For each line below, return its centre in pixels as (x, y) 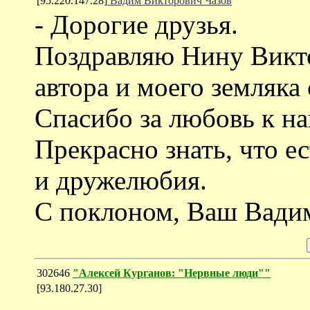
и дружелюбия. (121, 180)
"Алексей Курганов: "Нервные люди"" (172, 273)
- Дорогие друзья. (136, 24)
